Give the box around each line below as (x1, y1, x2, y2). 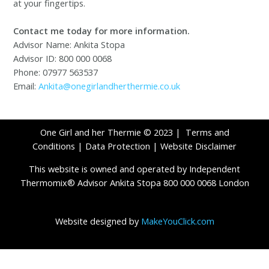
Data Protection (85, 140, 150, 153)
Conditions (32, 140, 75, 153)
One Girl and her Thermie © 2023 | (40, 126, 186, 139)
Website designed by (55, 214, 139, 227)
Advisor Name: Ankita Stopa (13, 38, 125, 51)
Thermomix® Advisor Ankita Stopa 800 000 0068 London (20, 177, 249, 189)
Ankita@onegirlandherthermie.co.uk (38, 80, 181, 92)
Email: (13, 80, 39, 92)
